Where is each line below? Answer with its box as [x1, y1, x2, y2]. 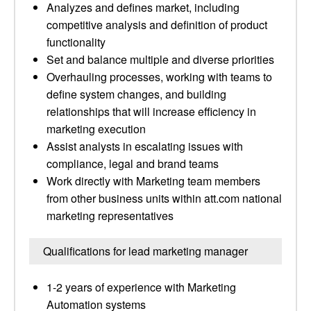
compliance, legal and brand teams [47, 155, 219, 171]
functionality [47, 34, 106, 50]
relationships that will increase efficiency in [47, 103, 256, 119]
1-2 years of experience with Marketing [47, 279, 236, 295]
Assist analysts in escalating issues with [47, 138, 243, 154]
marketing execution [47, 121, 146, 137]
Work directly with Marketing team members [47, 173, 260, 189]
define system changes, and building [47, 86, 226, 102]
